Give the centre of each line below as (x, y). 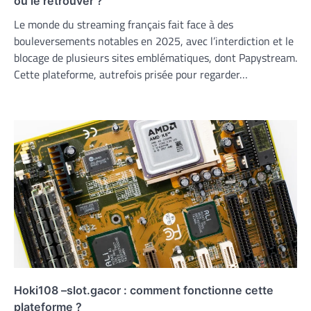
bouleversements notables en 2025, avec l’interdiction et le (154, 41)
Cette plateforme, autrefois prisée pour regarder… (131, 75)
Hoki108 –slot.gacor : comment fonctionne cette (144, 291)
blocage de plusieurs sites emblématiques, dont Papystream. (155, 58)
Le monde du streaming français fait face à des (124, 25)
